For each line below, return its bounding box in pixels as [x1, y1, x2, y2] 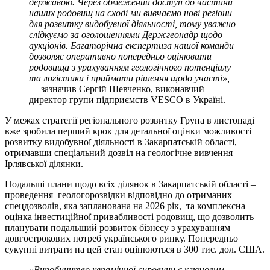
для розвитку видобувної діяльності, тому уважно [29, 18, 236, 29]
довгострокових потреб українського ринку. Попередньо [5, 233, 238, 243]
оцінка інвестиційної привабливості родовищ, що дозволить [5, 211, 254, 222]
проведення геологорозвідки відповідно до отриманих [5, 189, 232, 200]
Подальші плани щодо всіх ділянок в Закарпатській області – [5, 178, 256, 189]
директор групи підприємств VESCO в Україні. [29, 94, 225, 105]
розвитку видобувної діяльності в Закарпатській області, [5, 136, 237, 147]
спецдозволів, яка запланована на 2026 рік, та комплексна [5, 200, 245, 211]
